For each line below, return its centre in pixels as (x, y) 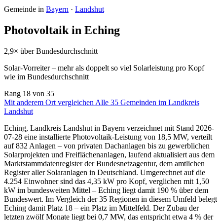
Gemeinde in (25, 9)
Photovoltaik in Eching (62, 30)
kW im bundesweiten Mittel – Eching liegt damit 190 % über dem (106, 190)
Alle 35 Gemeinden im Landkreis (147, 102)
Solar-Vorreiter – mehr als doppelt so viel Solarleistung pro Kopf (104, 68)
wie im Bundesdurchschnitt (46, 76)
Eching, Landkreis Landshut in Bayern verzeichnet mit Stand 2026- (109, 128)
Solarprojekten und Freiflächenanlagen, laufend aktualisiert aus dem (109, 154)
